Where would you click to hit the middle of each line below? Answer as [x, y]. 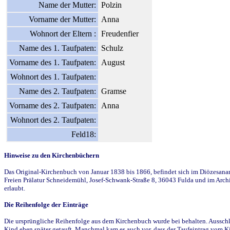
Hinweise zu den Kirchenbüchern [52, 155]
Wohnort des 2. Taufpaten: [53, 120]
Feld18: [84, 134]
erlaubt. [15, 188]
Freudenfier [120, 33]
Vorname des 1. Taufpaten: [53, 62]
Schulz [112, 48]
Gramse [114, 91]
